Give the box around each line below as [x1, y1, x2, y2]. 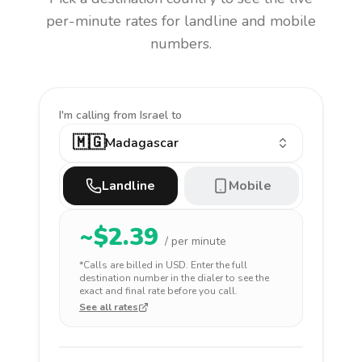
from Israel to [113, 107, 182, 123]
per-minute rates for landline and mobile [46, 11, 316, 31]
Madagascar [105, 134, 179, 152]
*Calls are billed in [79, 259, 166, 271]
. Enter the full [186, 259, 247, 271]
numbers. [150, 34, 212, 53]
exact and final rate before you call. [79, 284, 238, 297]
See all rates [79, 301, 138, 314]
